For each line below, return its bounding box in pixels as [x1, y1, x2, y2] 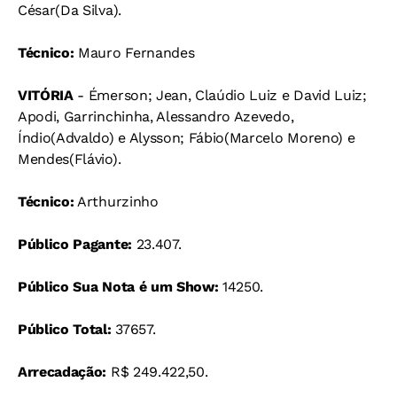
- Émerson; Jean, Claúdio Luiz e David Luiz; [73, 87, 367, 104]
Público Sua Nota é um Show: [18, 278, 219, 295]
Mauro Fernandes [74, 44, 195, 61]
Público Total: [18, 321, 112, 338]
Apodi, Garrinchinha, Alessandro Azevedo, [18, 108, 294, 125]
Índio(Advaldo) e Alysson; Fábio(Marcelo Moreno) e [18, 129, 355, 146]
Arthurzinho [74, 193, 159, 210]
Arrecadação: [18, 363, 107, 380]
